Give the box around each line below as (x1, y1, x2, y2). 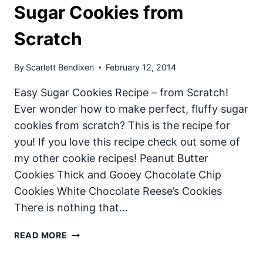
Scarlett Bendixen (26, 62, 95, 73)
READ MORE (14, 230, 68, 241)
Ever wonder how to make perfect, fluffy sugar (14, 103, 248, 116)
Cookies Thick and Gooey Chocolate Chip (14, 168, 221, 181)
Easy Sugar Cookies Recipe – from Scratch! (14, 86, 228, 99)
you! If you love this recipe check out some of (14, 136, 240, 149)
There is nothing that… (14, 201, 128, 214)
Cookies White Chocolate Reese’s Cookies (14, 185, 228, 198)
